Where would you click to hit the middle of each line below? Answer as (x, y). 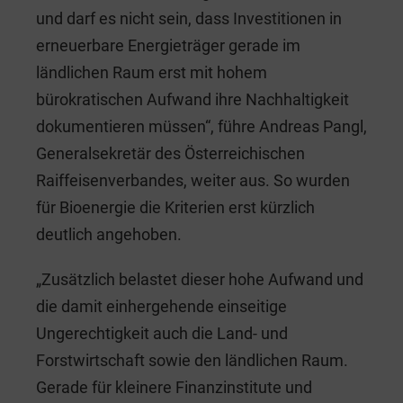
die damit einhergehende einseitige (161, 306)
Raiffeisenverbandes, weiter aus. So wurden (193, 180)
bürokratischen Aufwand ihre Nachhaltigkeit (193, 99)
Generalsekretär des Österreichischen (170, 153)
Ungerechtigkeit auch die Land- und (162, 333)
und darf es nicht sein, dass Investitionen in (189, 18)
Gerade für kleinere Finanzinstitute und (174, 387)
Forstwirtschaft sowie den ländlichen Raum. (192, 360)
